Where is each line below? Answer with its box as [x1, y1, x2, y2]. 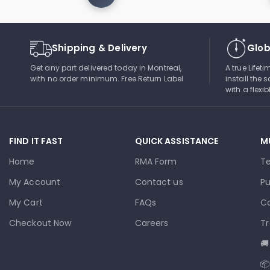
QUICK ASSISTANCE [134, 134, 219, 147]
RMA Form [134, 155, 177, 168]
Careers [134, 216, 169, 229]
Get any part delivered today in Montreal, [30, 62, 182, 73]
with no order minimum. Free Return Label [30, 73, 184, 84]
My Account [9, 175, 60, 188]
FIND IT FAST [9, 134, 63, 147]
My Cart [9, 196, 43, 209]
